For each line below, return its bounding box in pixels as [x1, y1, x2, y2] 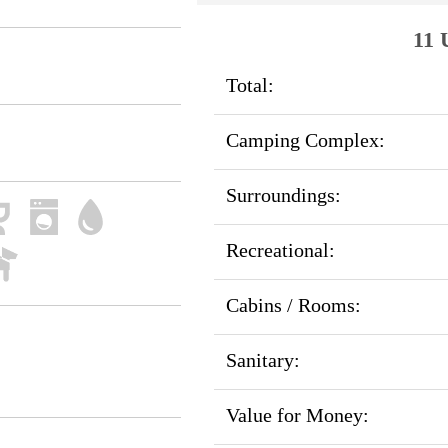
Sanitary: [225, 349, 300, 372]
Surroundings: [225, 184, 341, 207]
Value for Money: [225, 404, 369, 427]
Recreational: [225, 239, 335, 262]
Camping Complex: [225, 129, 385, 152]
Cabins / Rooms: [225, 294, 361, 317]
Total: [225, 74, 274, 97]
